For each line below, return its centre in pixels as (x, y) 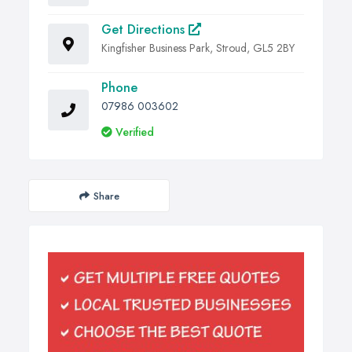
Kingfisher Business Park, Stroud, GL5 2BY (198, 48)
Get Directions (145, 30)
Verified (135, 132)
